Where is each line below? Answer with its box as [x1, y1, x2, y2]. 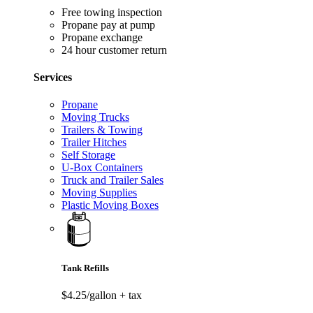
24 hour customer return [61, 43, 167, 56]
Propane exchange [61, 31, 143, 43]
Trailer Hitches [61, 136, 126, 149]
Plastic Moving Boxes [61, 199, 159, 212]
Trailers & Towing [61, 124, 143, 136]
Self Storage [61, 149, 115, 161]
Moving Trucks [61, 111, 129, 124]
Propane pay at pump [61, 18, 155, 31]
